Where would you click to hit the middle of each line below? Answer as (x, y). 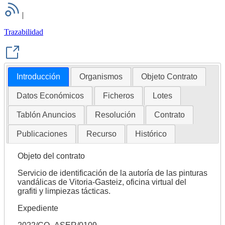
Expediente (38, 208)
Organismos (101, 77)
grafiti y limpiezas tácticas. (64, 191)
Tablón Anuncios (46, 115)
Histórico (151, 134)
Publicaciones (42, 134)
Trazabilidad (24, 32)
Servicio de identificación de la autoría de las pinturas (112, 173)
